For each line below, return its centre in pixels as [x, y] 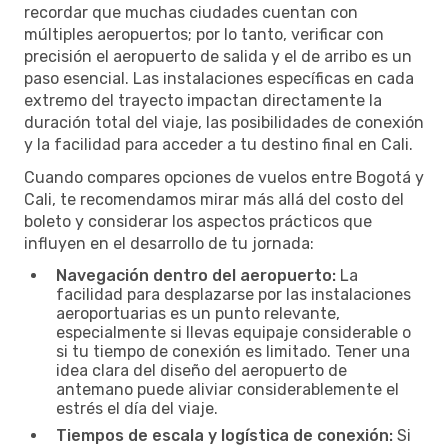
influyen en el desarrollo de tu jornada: [169, 243]
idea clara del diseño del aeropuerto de [201, 370]
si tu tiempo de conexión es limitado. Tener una [233, 351]
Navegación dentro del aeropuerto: [196, 275]
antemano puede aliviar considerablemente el [227, 389]
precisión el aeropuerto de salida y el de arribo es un [218, 56]
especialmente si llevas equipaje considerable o [233, 332]
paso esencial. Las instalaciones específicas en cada [219, 78]
